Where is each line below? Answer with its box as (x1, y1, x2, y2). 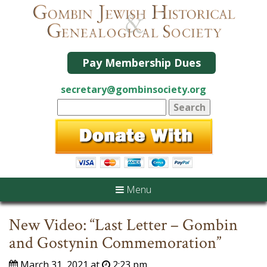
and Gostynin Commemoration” (9, 231, 221, 254)
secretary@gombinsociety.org (61, 83, 206, 96)
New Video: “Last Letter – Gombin (9, 213, 238, 236)
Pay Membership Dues (82, 55, 201, 70)
